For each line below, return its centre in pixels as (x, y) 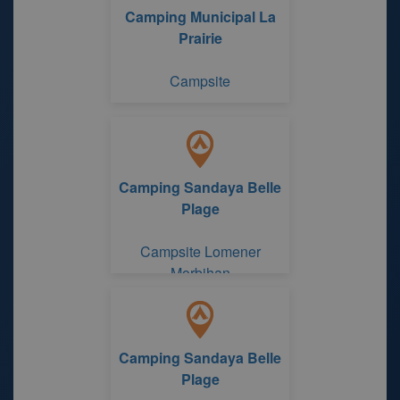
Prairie (200, 38)
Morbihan (200, 273)
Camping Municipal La (200, 17)
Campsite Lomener (200, 251)
